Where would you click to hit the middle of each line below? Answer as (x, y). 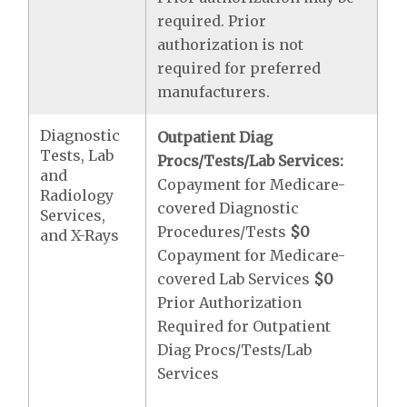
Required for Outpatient (244, 326)
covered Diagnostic (228, 208)
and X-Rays (80, 235)
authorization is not (231, 45)
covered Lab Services (236, 279)
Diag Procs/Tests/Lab (235, 350)
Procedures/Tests (224, 232)
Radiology (77, 195)
